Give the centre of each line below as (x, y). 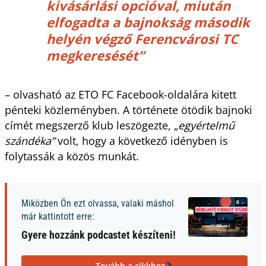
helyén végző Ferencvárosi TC (142, 38)
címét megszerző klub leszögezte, (89, 125)
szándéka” (31, 140)
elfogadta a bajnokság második (148, 22)
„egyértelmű (204, 125)
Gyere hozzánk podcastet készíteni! (98, 235)
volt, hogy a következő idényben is (142, 140)
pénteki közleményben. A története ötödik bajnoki (128, 110)
